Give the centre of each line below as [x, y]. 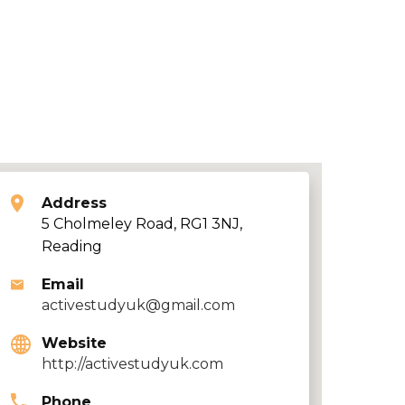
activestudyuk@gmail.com [138, 305]
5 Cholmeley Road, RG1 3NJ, [142, 224]
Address [74, 203]
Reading [72, 246]
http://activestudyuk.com [132, 364]
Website [74, 343]
